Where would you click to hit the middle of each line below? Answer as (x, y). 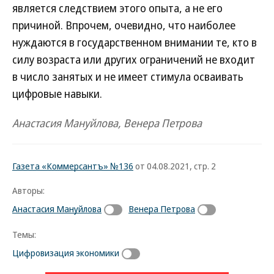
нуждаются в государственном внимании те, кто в (135, 42)
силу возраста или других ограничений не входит (134, 59)
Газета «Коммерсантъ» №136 (73, 166)
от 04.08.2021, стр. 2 (175, 166)
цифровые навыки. (57, 94)
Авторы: (28, 190)
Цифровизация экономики (66, 252)
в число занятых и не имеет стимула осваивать (128, 76)
